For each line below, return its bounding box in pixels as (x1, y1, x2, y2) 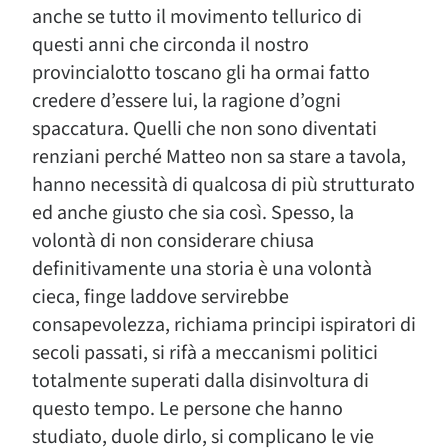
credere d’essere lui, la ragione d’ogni (32, 87, 341, 115)
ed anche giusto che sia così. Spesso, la (32, 199, 354, 227)
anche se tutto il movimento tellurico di (32, 3, 362, 31)
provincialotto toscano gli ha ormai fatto (32, 59, 370, 87)
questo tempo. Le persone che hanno (32, 395, 343, 423)
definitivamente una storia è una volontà (32, 255, 372, 283)
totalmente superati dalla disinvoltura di (32, 367, 369, 395)
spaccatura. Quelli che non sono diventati (32, 115, 377, 143)
